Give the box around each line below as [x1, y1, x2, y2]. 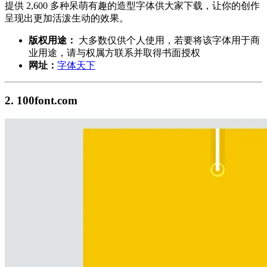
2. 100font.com [5, 94, 77, 107]
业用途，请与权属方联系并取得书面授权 [29, 48, 200, 58]
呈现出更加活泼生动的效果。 [5, 13, 129, 24]
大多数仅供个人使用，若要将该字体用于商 [76, 35, 260, 46]
